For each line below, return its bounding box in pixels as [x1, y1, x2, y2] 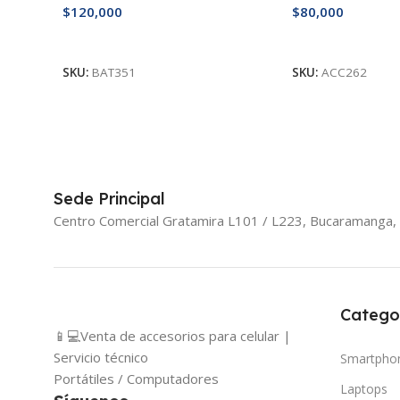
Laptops [340, 380, 387, 398]
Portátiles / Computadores [54, 370, 219, 388]
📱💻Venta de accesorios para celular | [54, 327, 291, 346]
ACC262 [321, 64, 367, 81]
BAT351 [92, 64, 136, 81]
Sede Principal [54, 188, 165, 210]
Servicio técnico [54, 348, 148, 367]
